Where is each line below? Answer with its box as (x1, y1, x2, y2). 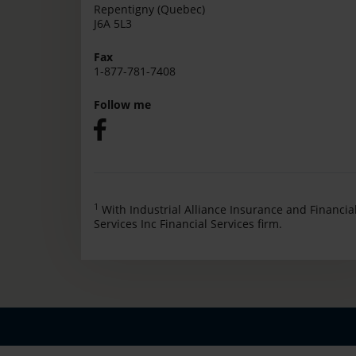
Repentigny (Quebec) (94, 2, 205, 17)
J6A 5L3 (94, 16, 132, 31)
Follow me (94, 97, 151, 112)
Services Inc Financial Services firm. (94, 216, 282, 231)
